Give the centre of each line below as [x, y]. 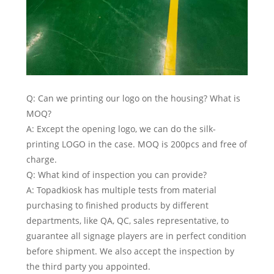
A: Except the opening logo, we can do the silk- [121, 128]
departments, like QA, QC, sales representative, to [127, 220]
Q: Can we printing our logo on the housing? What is [133, 98]
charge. [41, 159]
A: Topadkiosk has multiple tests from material [121, 190]
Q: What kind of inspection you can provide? [116, 174]
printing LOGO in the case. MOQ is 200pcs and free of [136, 144]
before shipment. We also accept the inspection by [130, 251]
